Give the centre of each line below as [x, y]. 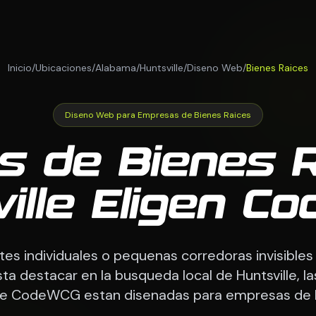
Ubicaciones [63, 67]
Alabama [116, 67]
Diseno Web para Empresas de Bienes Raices [158, 115]
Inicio [20, 67]
